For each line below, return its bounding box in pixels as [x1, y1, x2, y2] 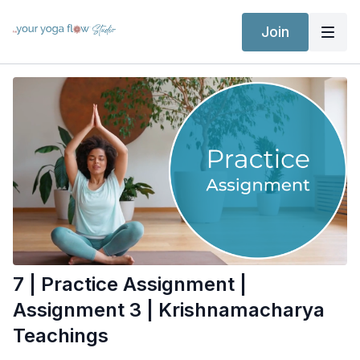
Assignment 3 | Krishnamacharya [13, 298, 325, 322]
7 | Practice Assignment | [13, 272, 247, 297]
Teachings [13, 324, 108, 348]
